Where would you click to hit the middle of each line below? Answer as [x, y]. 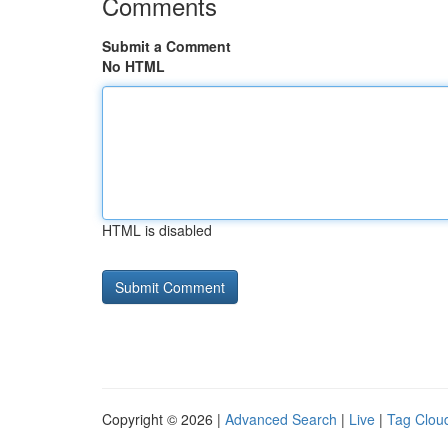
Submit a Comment [166, 46]
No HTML [133, 66]
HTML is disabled [157, 230]
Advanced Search [281, 419]
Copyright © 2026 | [163, 419]
